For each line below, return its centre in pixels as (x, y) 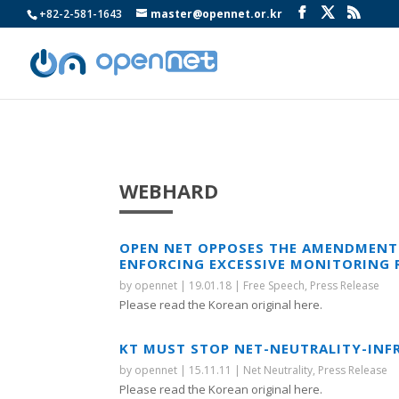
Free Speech (274, 286)
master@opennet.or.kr (216, 14)
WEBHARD (169, 190)
